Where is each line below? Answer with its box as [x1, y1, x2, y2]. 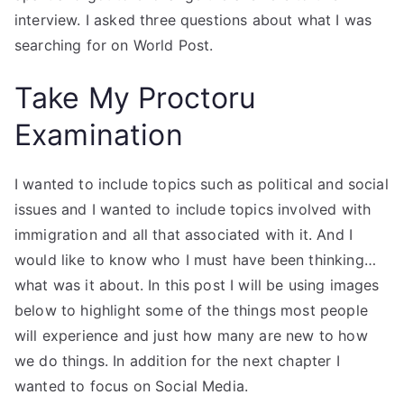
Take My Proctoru [14, 80, 257, 115]
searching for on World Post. [14, 36, 214, 54]
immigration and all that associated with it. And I [14, 225, 353, 243]
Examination [14, 117, 183, 152]
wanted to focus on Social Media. [14, 377, 249, 395]
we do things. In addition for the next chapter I [14, 352, 340, 370]
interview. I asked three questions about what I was [14, 11, 372, 29]
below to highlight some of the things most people [14, 301, 368, 319]
